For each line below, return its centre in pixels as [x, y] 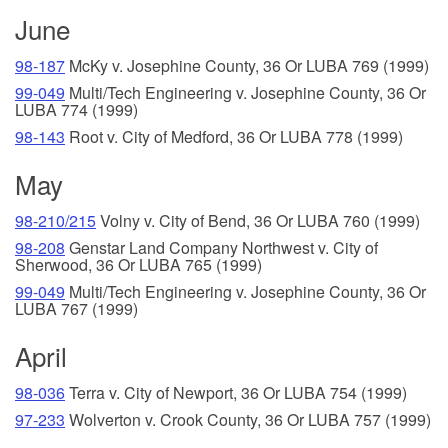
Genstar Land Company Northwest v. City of [221, 247]
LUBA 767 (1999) [76, 308]
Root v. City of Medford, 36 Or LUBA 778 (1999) [234, 136]
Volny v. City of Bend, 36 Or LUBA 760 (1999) [258, 220]
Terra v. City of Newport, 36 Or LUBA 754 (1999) [236, 392]
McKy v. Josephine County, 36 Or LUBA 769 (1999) [247, 65]
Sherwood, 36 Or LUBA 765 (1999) [138, 264]
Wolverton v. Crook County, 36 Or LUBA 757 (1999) [248, 419]
